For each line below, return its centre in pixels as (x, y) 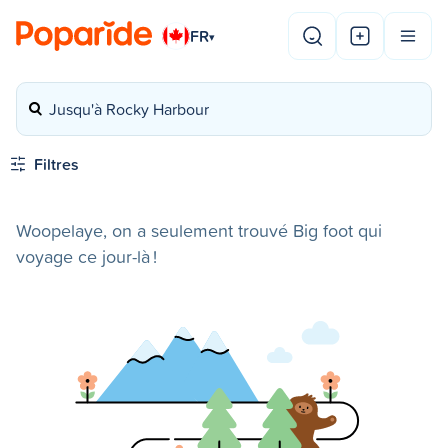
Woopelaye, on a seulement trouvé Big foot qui (199, 230)
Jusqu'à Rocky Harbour (129, 109)
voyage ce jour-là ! (86, 256)
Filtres (56, 164)
